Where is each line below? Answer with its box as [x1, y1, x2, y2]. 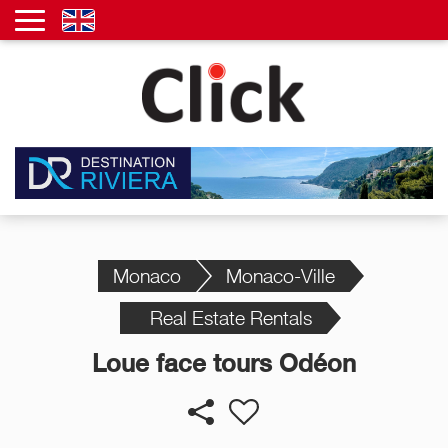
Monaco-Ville [225, 263, 335, 287]
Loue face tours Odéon [91, 348, 356, 377]
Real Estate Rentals [150, 305, 313, 329]
